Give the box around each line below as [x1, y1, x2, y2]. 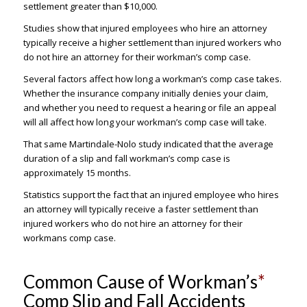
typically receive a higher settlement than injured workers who [23, 36, 282, 49]
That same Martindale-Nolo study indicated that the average [23, 138, 273, 151]
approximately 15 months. [23, 167, 131, 180]
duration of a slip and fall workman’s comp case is [23, 152, 230, 165]
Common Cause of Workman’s [23, 271, 258, 293]
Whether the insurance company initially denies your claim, [23, 87, 268, 100]
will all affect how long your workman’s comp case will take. [23, 116, 267, 129]
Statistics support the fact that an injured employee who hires [23, 188, 279, 201]
